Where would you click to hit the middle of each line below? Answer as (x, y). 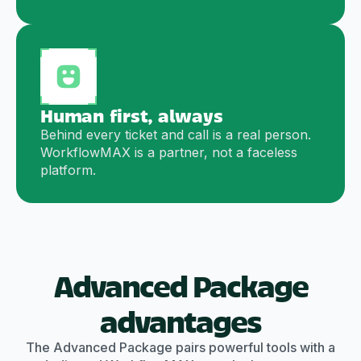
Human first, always (132, 115)
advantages (180, 321)
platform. (68, 170)
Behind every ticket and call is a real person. (176, 135)
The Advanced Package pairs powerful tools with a (180, 348)
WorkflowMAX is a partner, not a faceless (169, 153)
